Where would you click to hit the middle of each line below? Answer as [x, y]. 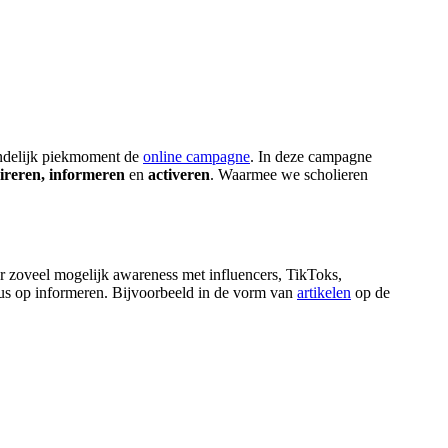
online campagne [196, 157]
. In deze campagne [311, 157]
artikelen [324, 293]
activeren [179, 175]
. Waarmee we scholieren [289, 175]
